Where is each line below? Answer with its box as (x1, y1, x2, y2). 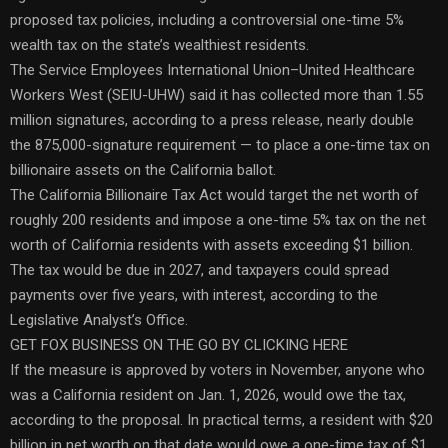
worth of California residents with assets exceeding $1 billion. (10, 235, 413, 254)
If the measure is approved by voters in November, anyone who (10, 360, 425, 379)
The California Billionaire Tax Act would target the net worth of (10, 185, 419, 204)
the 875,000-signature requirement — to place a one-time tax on (10, 135, 430, 154)
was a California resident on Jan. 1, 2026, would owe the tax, (10, 385, 406, 404)
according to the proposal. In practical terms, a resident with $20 (10, 410, 433, 429)
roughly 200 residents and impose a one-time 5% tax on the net (10, 210, 426, 229)
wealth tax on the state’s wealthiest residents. (10, 35, 309, 54)
